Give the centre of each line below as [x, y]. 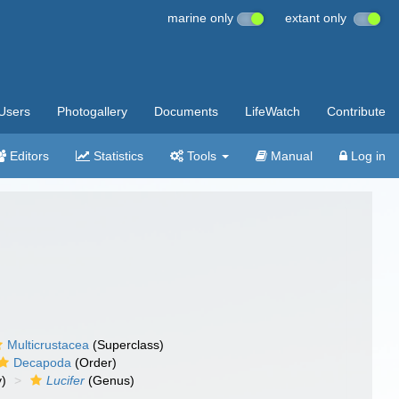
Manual [290, 156]
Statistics [117, 156]
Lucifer [66, 380]
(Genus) [110, 380]
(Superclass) [127, 345]
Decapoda [43, 362]
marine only [202, 18]
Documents [186, 111]
